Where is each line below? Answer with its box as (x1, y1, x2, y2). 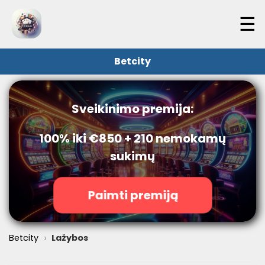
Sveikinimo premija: (72, 101, 193, 118)
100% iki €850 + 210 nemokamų (39, 130, 226, 147)
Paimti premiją (88, 187, 177, 204)
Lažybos (51, 232, 89, 244)
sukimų (110, 148, 155, 165)
